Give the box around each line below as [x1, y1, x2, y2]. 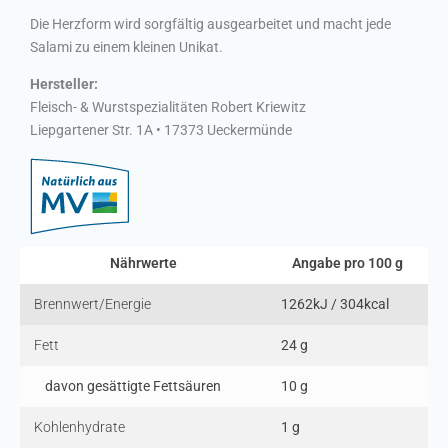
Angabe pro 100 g [292, 254, 403, 271]
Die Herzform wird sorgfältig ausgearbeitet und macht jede [30, 16, 391, 32]
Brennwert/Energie [34, 295, 151, 312]
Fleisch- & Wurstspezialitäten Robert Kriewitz [30, 99, 306, 115]
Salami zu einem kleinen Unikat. [30, 39, 223, 55]
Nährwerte [110, 254, 177, 271]
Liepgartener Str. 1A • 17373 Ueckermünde [30, 122, 292, 138]
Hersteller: [30, 76, 98, 92]
